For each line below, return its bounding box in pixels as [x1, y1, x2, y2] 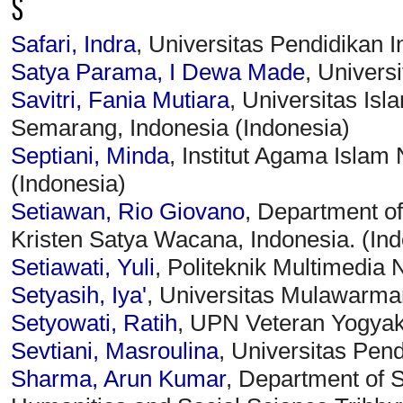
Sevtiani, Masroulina [11, 337, 219, 365]
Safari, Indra [11, 31, 136, 58]
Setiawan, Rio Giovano [11, 198, 245, 226]
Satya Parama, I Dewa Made [11, 58, 305, 86]
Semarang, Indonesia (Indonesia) [11, 114, 350, 142]
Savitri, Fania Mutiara [11, 86, 229, 114]
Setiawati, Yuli [11, 254, 155, 282]
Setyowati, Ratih [11, 309, 177, 337]
